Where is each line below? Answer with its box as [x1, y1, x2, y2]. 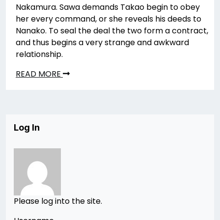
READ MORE [16, 68, 63, 80]
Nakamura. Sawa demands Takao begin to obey [16, 1, 200, 13]
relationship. [16, 49, 63, 60]
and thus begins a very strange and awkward [16, 37, 189, 48]
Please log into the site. [14, 195, 102, 207]
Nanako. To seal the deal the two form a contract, [16, 25, 208, 36]
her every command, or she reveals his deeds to [16, 13, 201, 25]
